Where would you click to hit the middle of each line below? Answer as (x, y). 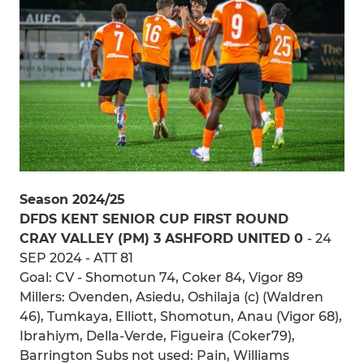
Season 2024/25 (72, 199)
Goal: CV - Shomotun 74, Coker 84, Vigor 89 (161, 277)
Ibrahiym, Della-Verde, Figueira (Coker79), (157, 336)
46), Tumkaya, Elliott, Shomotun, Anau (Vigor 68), (181, 316)
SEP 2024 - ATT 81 (76, 258)
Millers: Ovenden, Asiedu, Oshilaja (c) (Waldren (171, 297)
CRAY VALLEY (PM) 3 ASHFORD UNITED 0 (163, 238)
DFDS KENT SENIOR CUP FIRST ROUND (154, 219)
